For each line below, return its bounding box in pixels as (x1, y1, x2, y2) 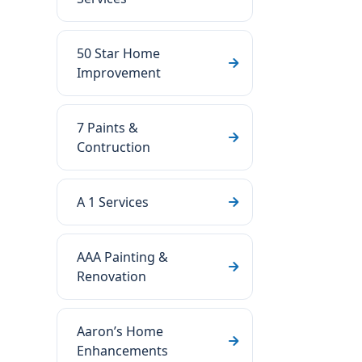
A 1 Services (77, 193, 149, 211)
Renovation (77, 267, 146, 285)
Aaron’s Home (77, 322, 163, 340)
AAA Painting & (77, 248, 168, 266)
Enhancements (77, 342, 168, 360)
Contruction (77, 138, 150, 156)
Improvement (77, 64, 161, 82)
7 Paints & (77, 119, 138, 137)
